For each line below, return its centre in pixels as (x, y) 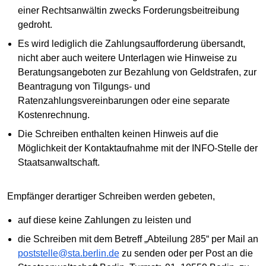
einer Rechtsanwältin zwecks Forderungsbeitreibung (128, 10)
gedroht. (35, 24)
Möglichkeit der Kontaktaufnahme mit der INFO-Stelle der (137, 148)
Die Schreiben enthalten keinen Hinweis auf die (118, 134)
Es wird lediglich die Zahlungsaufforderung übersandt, (131, 43)
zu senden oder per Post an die (186, 253)
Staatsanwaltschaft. (58, 162)
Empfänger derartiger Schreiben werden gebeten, (111, 196)
